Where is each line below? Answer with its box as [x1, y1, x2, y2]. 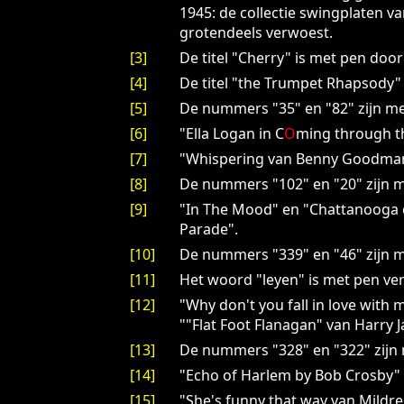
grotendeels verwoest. [179, 23, 333, 43]
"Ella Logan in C [179, 124, 284, 144]
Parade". [179, 219, 238, 240]
